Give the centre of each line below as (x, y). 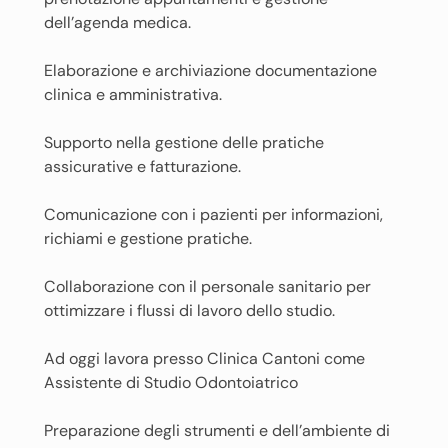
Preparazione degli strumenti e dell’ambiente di (217, 430)
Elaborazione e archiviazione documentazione (210, 70)
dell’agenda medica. (117, 22)
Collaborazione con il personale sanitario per (207, 286)
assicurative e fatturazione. (142, 166)
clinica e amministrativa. (133, 94)
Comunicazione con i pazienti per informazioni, (213, 214)
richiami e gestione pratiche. (148, 238)
